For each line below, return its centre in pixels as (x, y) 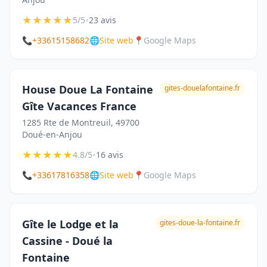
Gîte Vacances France (79, 106)
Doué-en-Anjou (52, 134)
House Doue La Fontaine (88, 89)
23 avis (103, 20)
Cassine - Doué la (67, 241)
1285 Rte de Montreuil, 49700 (81, 122)
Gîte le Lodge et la (70, 224)
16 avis (110, 155)
